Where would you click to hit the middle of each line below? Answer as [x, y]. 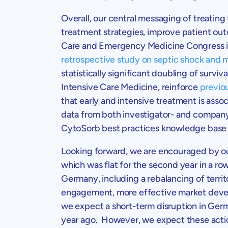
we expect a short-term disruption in [135, 206]
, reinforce [179, 87]
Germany [80, 178]
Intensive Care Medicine [109, 87]
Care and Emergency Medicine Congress [143, 46]
